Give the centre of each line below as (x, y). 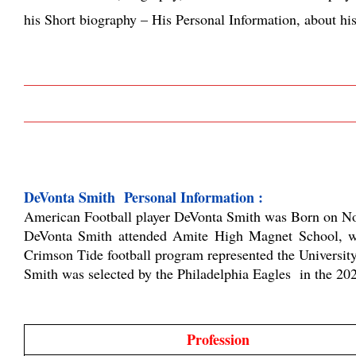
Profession (218, 339)
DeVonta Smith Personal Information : (143, 197)
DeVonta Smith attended (95, 235)
